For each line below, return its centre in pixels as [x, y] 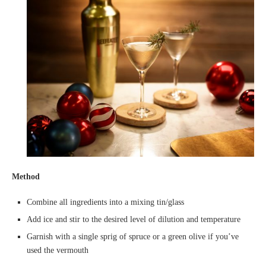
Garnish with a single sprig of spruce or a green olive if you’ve [133, 236]
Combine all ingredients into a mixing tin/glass [105, 202]
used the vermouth [58, 250]
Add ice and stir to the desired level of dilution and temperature [134, 219]
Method [26, 176]
